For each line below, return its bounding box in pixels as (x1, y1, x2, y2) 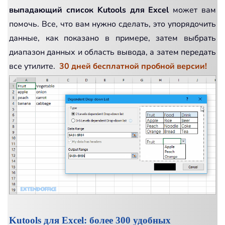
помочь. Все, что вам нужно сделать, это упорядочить (9, 18, 216, 30)
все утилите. (9, 60, 59, 72)
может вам (169, 4, 216, 16)
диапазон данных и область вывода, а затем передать (9, 46, 216, 58)
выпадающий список (9, 4, 93, 16)
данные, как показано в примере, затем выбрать (9, 32, 216, 44)
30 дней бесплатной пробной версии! (59, 60, 207, 72)
